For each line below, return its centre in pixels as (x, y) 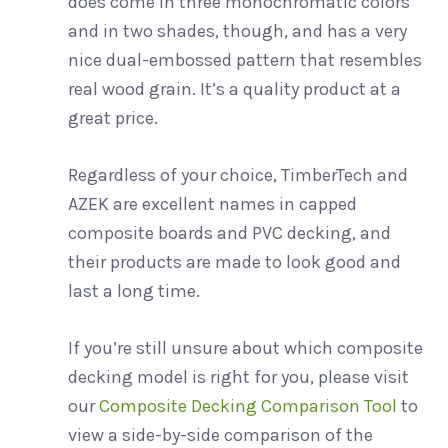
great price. (112, 117)
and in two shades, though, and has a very (237, 30)
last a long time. (133, 290)
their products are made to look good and (234, 261)
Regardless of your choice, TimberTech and (237, 174)
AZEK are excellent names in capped (212, 203)
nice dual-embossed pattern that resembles (244, 59)
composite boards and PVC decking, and (229, 232)
